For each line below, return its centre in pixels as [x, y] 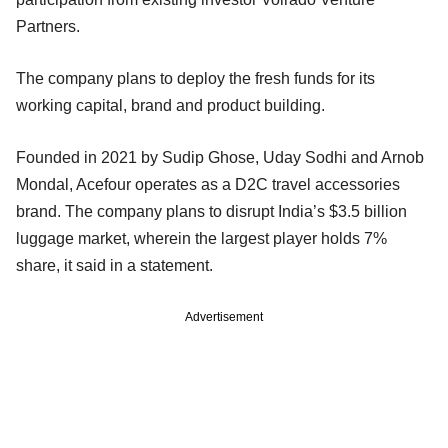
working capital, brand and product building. [172, 105]
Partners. [50, 26]
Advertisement [224, 316]
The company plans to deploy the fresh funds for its [195, 78]
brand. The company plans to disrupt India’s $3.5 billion [211, 211]
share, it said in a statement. [118, 265]
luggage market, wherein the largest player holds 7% [201, 238]
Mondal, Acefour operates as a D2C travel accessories [208, 184]
